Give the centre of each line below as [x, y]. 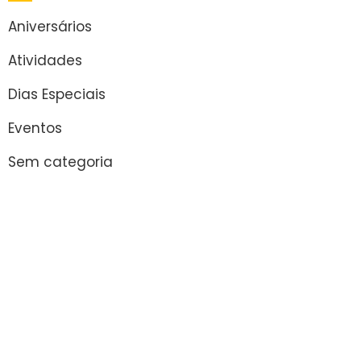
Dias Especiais [57, 94]
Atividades [45, 60]
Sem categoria [60, 162]
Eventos [35, 128]
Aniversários [50, 27]
